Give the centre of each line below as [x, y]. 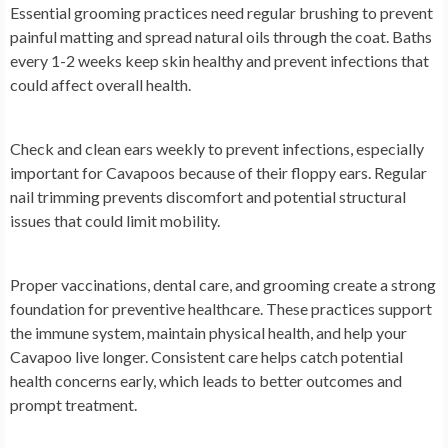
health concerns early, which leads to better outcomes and [206, 380]
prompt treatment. [73, 404]
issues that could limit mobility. [115, 220]
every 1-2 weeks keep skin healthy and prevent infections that [219, 60]
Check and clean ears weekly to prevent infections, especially [217, 148]
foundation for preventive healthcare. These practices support [221, 308]
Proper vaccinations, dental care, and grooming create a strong [223, 284]
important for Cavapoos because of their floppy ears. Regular [218, 172]
